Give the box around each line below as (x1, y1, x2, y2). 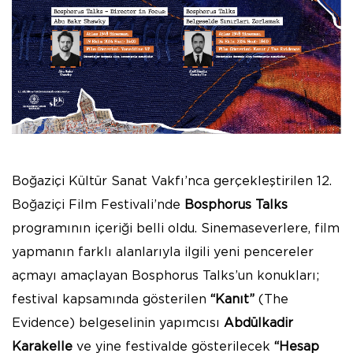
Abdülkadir (224, 317, 293, 330)
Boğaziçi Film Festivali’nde (12, 199, 184, 212)
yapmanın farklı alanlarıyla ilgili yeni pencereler (12, 246, 314, 259)
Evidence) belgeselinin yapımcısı (12, 317, 224, 330)
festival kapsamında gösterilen (12, 293, 210, 307)
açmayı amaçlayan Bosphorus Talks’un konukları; (12, 269, 319, 283)
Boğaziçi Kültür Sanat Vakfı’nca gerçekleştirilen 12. (12, 175, 332, 188)
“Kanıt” (210, 293, 258, 307)
